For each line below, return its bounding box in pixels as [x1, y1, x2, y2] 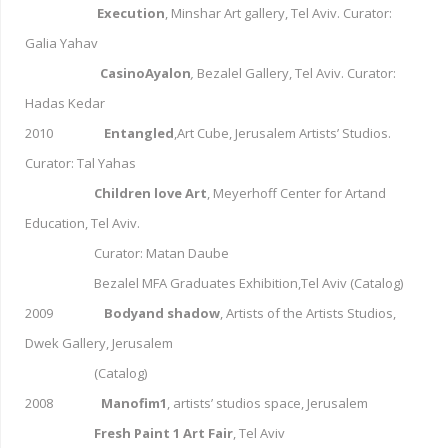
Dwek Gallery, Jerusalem [25, 333, 173, 352]
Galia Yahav [25, 33, 98, 52]
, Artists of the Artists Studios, [220, 303, 396, 322]
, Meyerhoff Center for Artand [207, 183, 386, 202]
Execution [46, 3, 165, 22]
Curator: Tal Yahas [25, 153, 136, 172]
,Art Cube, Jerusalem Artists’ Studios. [174, 123, 391, 142]
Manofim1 [101, 393, 167, 412]
